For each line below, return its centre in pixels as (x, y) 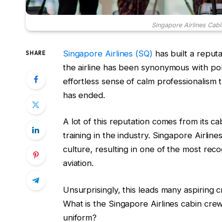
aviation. (78, 163)
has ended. (84, 95)
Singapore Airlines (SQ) (108, 53)
